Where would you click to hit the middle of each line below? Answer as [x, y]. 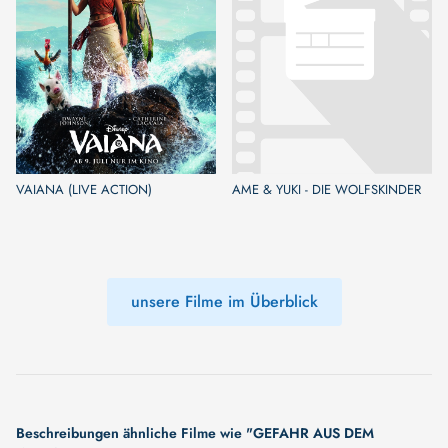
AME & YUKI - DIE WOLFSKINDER [326, 189]
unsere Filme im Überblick [224, 302]
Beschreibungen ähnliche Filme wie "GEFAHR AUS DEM [195, 432]
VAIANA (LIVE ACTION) [84, 189]
